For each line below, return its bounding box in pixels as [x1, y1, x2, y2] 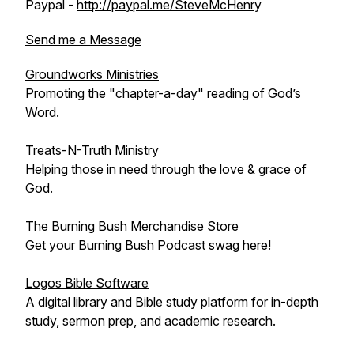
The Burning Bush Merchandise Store [25, 218, 239, 234]
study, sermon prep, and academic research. [25, 313, 276, 329]
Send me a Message [25, 32, 141, 47]
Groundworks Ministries [25, 66, 159, 82]
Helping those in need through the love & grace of [25, 161, 307, 177]
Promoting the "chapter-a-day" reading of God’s [25, 85, 301, 101]
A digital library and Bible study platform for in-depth [25, 294, 318, 310]
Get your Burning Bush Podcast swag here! [25, 237, 271, 253]
